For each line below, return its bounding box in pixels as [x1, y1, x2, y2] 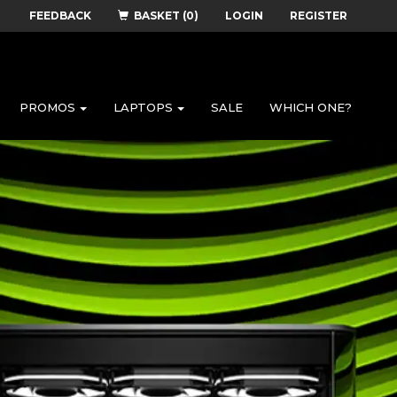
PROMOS [19, 100, 75, 114]
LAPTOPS [113, 100, 173, 114]
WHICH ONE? [269, 100, 352, 114]
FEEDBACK [29, 9, 91, 22]
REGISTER [290, 9, 347, 22]
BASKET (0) [134, 9, 198, 22]
